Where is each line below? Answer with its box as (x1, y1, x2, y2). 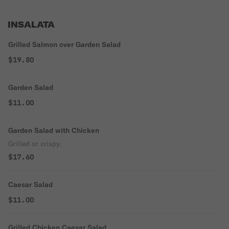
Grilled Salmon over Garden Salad (8, 40, 121, 49)
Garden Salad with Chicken (8, 126, 99, 135)
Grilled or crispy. (8, 139, 61, 148)
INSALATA (8, 19, 55, 30)
